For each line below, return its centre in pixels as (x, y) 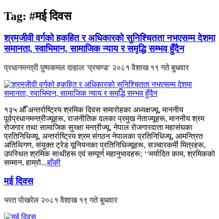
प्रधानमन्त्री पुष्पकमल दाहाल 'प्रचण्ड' (58, 67)
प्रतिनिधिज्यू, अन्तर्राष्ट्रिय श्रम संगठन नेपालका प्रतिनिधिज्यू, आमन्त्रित (103, 136)
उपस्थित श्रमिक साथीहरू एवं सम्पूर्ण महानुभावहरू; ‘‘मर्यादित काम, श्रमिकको (109, 153)
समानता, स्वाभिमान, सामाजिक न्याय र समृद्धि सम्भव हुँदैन (94, 48)
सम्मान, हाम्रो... (25, 162)
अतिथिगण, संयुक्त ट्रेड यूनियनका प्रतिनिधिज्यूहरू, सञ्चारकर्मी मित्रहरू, (105, 145)
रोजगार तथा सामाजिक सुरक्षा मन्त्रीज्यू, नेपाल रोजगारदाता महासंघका (98, 127)
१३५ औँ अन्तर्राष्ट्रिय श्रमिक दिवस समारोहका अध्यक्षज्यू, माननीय (94, 109)
